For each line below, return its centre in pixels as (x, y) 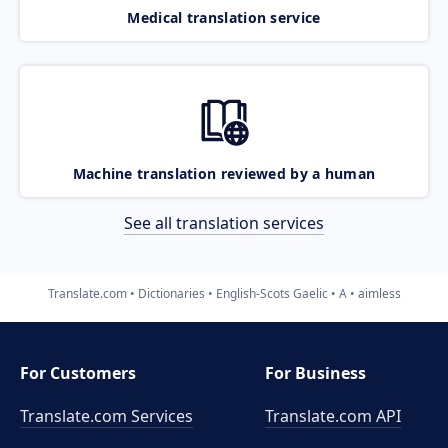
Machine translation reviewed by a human (224, 173)
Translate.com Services (106, 416)
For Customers (78, 373)
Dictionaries (171, 293)
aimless (379, 293)
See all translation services (224, 222)
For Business (316, 373)
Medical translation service (224, 17)
